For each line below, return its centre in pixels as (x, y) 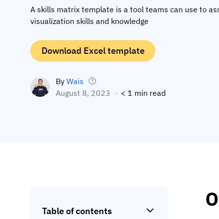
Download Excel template (93, 51)
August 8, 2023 (83, 93)
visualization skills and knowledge (89, 21)
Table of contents (77, 211)
